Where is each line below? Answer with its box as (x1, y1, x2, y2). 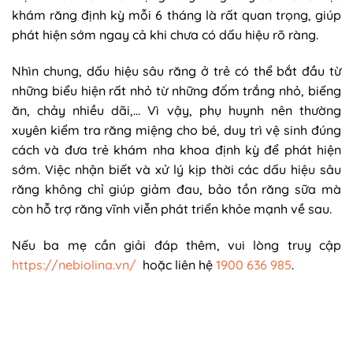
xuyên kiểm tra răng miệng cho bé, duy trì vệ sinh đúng (12, 121, 341, 138)
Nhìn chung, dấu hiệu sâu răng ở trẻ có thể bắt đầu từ (12, 62, 341, 79)
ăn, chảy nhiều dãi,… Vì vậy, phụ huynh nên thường (12, 102, 341, 118)
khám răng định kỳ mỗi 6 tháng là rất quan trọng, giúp (12, 7, 341, 24)
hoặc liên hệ (136, 256, 216, 273)
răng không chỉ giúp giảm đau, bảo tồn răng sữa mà (12, 180, 341, 197)
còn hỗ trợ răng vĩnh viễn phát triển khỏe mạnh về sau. (12, 200, 332, 217)
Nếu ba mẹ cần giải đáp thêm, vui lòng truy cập (12, 236, 341, 253)
